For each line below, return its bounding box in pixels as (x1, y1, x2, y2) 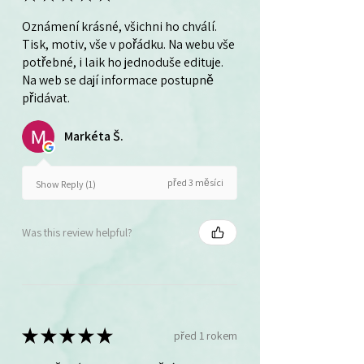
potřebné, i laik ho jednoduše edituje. (22, 54, 223, 71)
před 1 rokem (174, 327, 237, 343)
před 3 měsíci (167, 176, 223, 189)
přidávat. (22, 89, 70, 107)
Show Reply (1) (36, 177, 96, 190)
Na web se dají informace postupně (22, 71, 214, 89)
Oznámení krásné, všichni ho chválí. (22, 18, 217, 36)
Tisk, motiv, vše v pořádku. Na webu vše (22, 36, 235, 54)
